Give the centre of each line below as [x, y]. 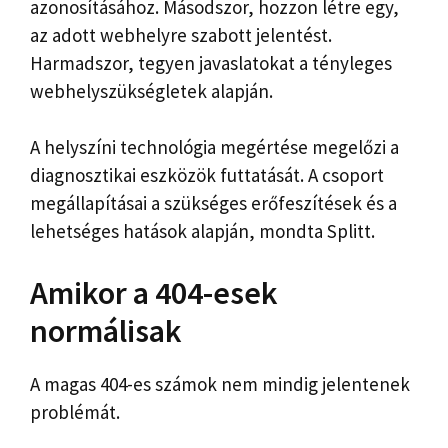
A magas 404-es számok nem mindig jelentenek [220, 383]
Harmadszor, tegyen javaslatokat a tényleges [211, 62]
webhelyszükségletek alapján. [151, 90]
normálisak [106, 330]
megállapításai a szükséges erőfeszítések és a [213, 203]
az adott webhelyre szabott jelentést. [181, 34]
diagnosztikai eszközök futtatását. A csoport [207, 175]
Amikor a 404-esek [154, 292]
